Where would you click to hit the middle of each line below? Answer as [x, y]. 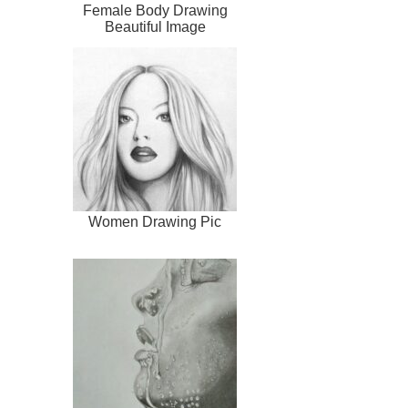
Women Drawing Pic [155, 221]
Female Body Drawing [155, 10]
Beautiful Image [155, 26]
